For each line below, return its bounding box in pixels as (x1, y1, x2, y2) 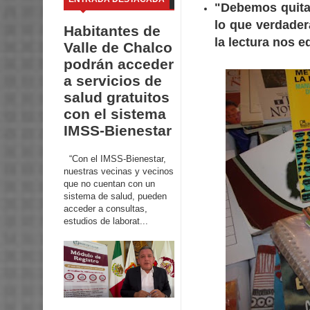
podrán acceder (64, 56, 174, 73)
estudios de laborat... (64, 215, 148, 226)
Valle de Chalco (64, 39, 172, 56)
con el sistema (64, 106, 166, 122)
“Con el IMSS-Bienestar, (64, 153, 166, 164)
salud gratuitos (64, 89, 170, 106)
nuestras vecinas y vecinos (64, 165, 174, 176)
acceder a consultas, (64, 203, 147, 214)
